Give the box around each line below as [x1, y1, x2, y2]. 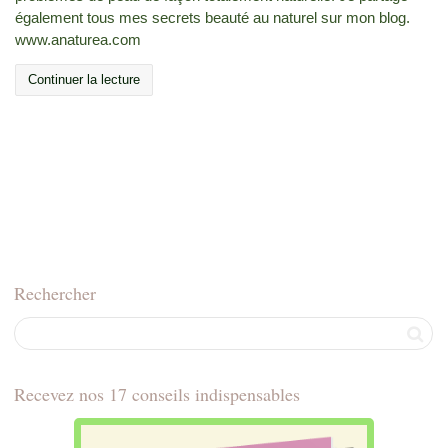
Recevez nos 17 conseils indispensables [14, 382, 300, 406]
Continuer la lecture [28, 72, 140, 87]
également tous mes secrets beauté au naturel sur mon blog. [15, 9, 410, 26]
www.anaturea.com [15, 31, 141, 48]
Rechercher [14, 281, 96, 305]
